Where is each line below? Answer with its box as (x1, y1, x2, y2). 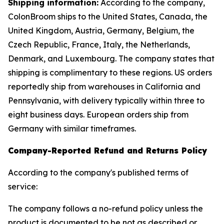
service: (8, 181, 37, 191)
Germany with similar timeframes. (8, 123, 136, 133)
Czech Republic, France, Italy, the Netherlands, (8, 39, 190, 49)
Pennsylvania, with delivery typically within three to (8, 95, 204, 105)
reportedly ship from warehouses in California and (8, 81, 200, 91)
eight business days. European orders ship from (8, 109, 188, 119)
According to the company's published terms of (8, 167, 188, 177)
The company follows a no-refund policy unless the (8, 203, 203, 213)
